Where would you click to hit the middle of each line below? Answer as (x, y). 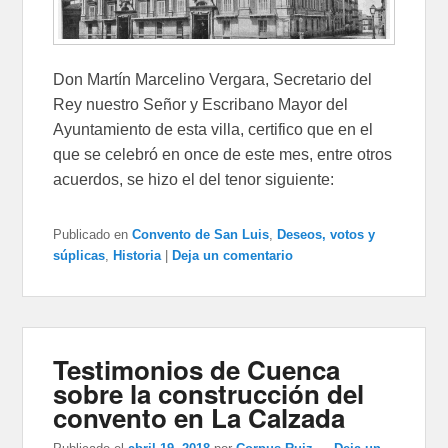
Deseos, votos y (326, 235)
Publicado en (91, 235)
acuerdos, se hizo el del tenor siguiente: (194, 180)
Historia (137, 256)
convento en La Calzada (199, 418)
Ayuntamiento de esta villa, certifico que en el (213, 130)
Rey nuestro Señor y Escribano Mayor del (201, 105)
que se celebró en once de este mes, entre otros (223, 155)
